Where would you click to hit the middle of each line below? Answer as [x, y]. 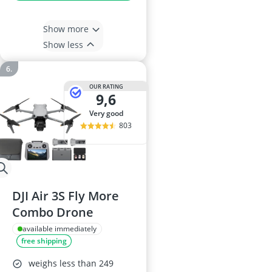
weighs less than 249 [71, 263]
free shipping [44, 241]
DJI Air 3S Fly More [66, 196]
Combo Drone [53, 212]
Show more [66, 29]
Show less [63, 44]
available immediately [59, 229]
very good [108, 114]
